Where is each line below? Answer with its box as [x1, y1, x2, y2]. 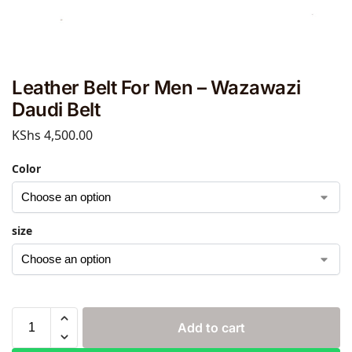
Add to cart [178, 319, 245, 335]
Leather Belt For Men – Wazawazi [12, 76, 301, 99]
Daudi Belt [12, 98, 100, 121]
